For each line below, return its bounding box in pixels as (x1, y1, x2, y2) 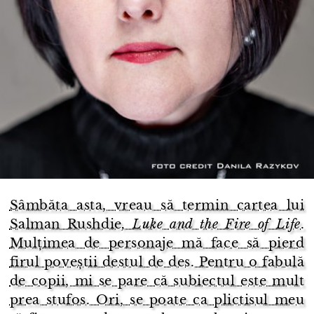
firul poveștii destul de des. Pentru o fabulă (9, 254, 305, 270)
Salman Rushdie (9, 216, 122, 232)
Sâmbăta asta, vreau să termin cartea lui (9, 197, 305, 213)
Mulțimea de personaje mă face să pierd (9, 235, 305, 251)
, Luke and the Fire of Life (121, 216, 301, 232)
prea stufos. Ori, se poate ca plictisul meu (9, 292, 305, 308)
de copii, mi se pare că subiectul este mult (9, 273, 305, 289)
